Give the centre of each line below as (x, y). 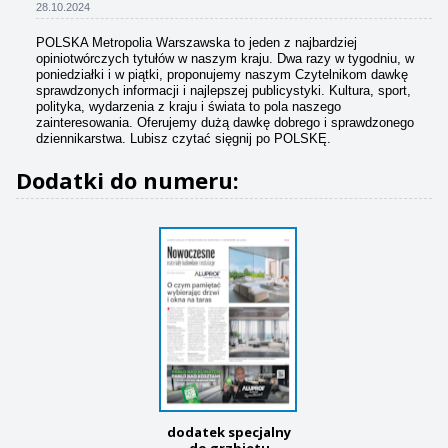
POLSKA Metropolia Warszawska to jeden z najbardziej (196, 42)
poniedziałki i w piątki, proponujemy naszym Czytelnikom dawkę (222, 74)
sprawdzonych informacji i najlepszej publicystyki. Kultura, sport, (223, 90)
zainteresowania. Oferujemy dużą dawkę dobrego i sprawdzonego (225, 122)
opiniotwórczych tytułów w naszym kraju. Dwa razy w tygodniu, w (225, 58)
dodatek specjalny (229, 431)
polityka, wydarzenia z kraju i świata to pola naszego (188, 106)
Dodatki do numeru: (127, 179)
